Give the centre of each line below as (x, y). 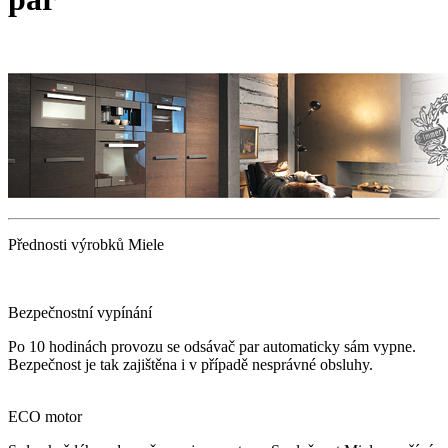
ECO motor (45, 417)
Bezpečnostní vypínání (80, 313)
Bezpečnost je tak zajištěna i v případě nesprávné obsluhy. (190, 365)
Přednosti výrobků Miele (86, 245)
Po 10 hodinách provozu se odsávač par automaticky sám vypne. (212, 347)
